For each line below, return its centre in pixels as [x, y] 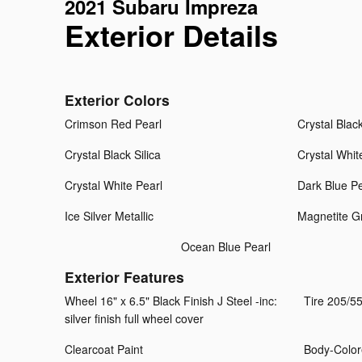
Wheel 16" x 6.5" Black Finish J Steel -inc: [171, 301]
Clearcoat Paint [104, 349]
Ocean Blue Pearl [226, 247]
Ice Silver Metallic [109, 216]
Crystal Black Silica [113, 155]
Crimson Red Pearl [113, 124]
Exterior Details [171, 35]
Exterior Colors [117, 100]
